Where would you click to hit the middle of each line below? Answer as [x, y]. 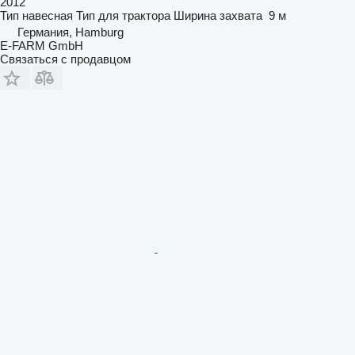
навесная [48, 15]
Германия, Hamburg [71, 32]
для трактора [134, 15]
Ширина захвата [218, 15]
